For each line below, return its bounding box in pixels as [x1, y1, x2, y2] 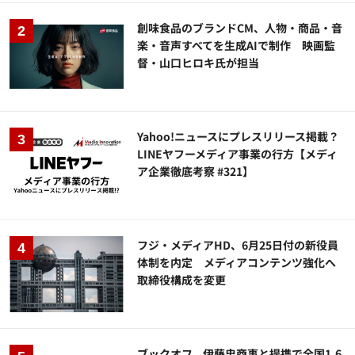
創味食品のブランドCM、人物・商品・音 [137, 19, 343, 36]
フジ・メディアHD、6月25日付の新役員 [137, 237, 339, 254]
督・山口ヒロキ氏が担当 [137, 54, 260, 71]
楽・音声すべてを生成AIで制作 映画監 [137, 36, 336, 53]
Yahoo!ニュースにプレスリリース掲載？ [137, 128, 340, 144]
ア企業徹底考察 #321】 [137, 163, 254, 179]
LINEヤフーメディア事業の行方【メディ [137, 146, 338, 162]
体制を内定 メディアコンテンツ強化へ [137, 254, 337, 271]
